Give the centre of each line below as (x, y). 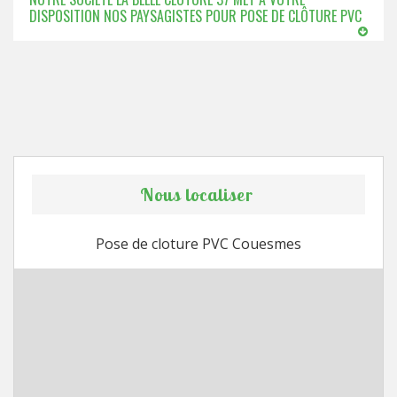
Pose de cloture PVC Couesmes (198, 244)
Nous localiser (196, 195)
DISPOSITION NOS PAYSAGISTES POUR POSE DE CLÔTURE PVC (195, 16)
